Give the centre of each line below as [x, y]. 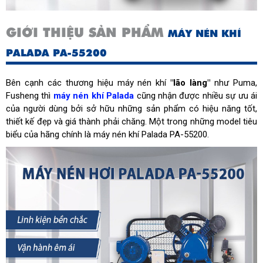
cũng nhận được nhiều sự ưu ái [196, 96]
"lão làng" [193, 83]
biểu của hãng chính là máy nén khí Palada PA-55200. [107, 135]
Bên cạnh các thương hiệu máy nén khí [88, 83]
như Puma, [236, 83]
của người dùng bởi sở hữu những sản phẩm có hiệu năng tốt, [131, 109]
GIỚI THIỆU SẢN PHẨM [87, 33]
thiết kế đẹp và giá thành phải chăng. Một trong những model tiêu [131, 122]
